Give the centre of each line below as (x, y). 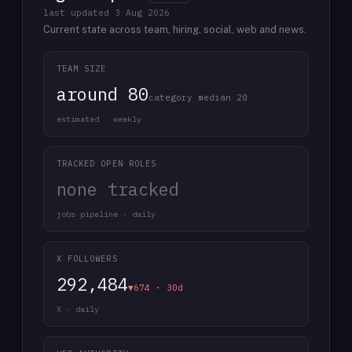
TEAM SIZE (82, 68)
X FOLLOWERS (87, 258)
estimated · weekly (99, 119)
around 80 (103, 94)
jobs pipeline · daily (106, 214)
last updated (79, 13)
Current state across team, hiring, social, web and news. (175, 29)
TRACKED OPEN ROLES (106, 163)
